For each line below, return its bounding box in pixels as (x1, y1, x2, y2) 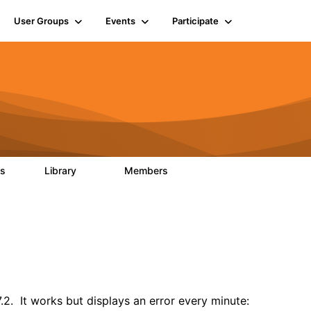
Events (105, 15, 135, 26)
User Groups (13, 15, 69, 26)
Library (44, 165, 79, 176)
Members (124, 165, 171, 176)
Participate (171, 15, 219, 26)
